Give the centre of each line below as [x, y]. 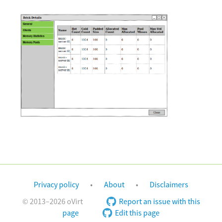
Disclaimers [169, 185]
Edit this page [137, 213]
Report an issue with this [159, 201]
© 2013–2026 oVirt [52, 201]
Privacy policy [56, 185]
